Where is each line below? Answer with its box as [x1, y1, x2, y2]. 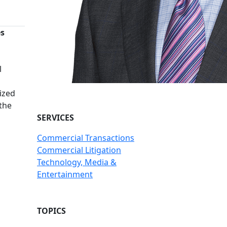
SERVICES [37, 112, 74, 123]
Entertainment [37, 169, 93, 180]
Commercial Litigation [37, 144, 121, 156]
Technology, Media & [37, 157, 117, 168]
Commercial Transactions [37, 132, 134, 143]
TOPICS [37, 205, 66, 216]
